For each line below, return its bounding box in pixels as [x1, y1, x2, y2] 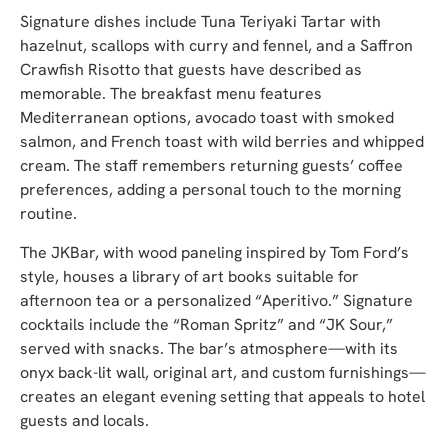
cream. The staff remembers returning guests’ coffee [20, 155, 403, 177]
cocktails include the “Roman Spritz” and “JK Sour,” [20, 313, 393, 335]
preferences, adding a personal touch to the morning [20, 179, 401, 201]
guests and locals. [20, 409, 149, 431]
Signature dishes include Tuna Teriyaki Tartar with [20, 11, 381, 33]
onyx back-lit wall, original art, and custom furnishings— [20, 361, 426, 383]
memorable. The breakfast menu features [20, 83, 322, 105]
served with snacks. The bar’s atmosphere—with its [20, 337, 398, 359]
